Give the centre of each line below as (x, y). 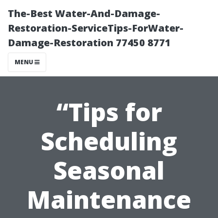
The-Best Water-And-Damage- (84, 13)
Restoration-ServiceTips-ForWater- (96, 28)
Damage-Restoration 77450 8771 (89, 43)
